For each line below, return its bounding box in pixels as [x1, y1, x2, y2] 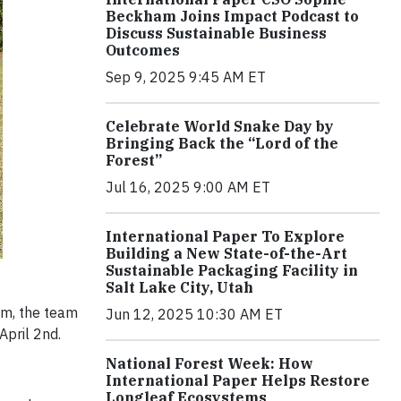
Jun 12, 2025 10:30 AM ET [106, 305, 283, 324]
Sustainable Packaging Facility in [106, 261, 358, 280]
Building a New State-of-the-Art [106, 244, 347, 263]
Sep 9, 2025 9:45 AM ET [106, 68, 266, 87]
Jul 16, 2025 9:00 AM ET [106, 178, 270, 197]
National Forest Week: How [106, 354, 313, 373]
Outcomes [106, 41, 180, 60]
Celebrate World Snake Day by [106, 117, 334, 136]
